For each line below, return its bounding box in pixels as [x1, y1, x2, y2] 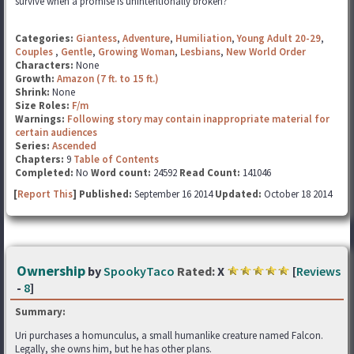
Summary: [15, 305, 66, 318]
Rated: [177, 263, 215, 279]
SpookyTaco [104, 263, 175, 279]
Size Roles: [15, 99, 72, 112]
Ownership [17, 262, 85, 280]
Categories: [15, 32, 73, 45]
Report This [17, 187, 73, 201]
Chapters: [15, 153, 66, 166]
